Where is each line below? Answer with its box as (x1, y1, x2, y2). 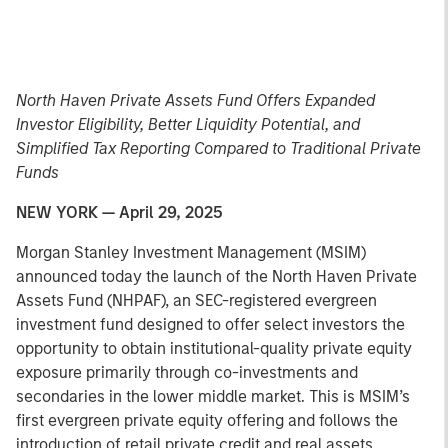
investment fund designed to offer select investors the (16, 315, 405, 334)
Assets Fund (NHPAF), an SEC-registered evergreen (16, 291, 377, 310)
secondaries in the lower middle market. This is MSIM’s (16, 387, 410, 406)
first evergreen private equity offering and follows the (16, 411, 398, 430)
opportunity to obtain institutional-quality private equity (16, 339, 412, 358)
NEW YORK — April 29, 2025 (16, 203, 222, 222)
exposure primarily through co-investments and (16, 363, 358, 382)
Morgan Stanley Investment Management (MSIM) (16, 243, 366, 262)
